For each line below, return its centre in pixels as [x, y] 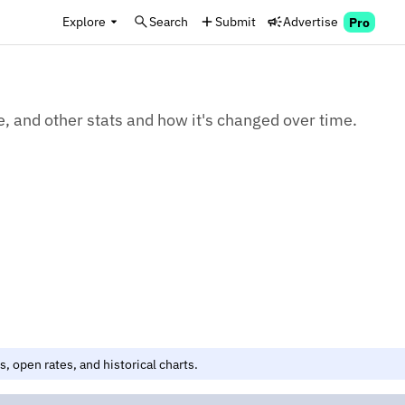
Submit [235, 21]
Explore [84, 21]
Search [169, 21]
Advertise [311, 21]
